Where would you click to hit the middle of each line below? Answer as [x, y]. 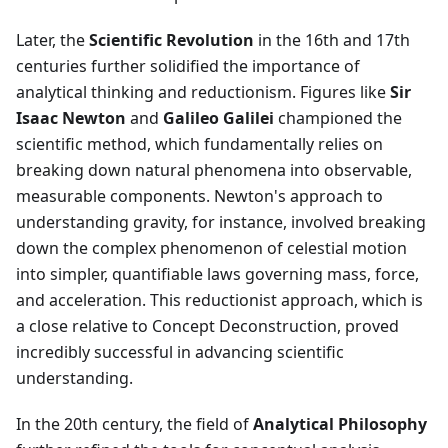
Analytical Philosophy [340, 424]
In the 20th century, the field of [134, 424]
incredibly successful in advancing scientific [180, 352]
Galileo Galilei [218, 118]
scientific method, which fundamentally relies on [199, 144]
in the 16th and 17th [332, 40]
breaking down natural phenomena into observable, [214, 170]
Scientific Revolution [171, 40]
